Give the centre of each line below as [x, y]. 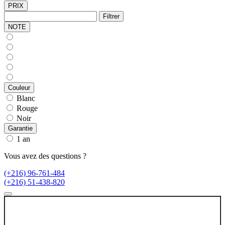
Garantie [20, 128]
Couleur [19, 87]
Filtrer [111, 16]
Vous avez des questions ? [45, 156]
